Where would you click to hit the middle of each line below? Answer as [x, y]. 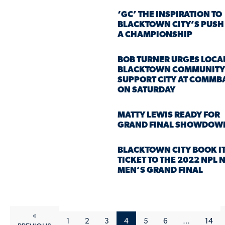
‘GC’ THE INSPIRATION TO [170, 15]
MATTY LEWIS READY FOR [169, 115]
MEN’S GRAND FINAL [160, 170]
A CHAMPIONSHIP [155, 35]
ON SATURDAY [146, 90]
